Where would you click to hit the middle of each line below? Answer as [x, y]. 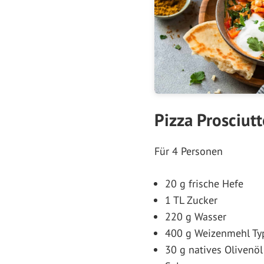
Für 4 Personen [189, 151]
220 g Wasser [196, 216]
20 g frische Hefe [204, 183]
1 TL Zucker [191, 200]
